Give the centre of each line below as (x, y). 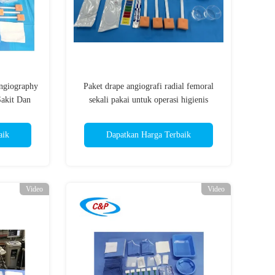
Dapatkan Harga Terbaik (149, 135)
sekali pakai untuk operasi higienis (149, 100)
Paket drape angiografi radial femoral (149, 86)
